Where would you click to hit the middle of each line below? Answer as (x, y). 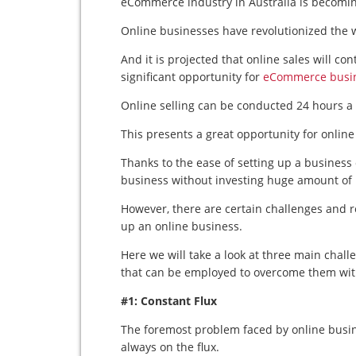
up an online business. (182, 226)
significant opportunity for (192, 77)
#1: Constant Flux (169, 301)
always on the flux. (170, 347)
